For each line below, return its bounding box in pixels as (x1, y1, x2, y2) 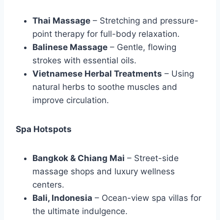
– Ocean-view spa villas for (92, 193, 201, 203)
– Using (162, 69, 194, 79)
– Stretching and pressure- (90, 16, 198, 26)
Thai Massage (32, 16, 90, 26)
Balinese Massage (32, 42, 108, 53)
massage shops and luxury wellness (32, 166, 175, 177)
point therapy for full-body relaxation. (32, 29, 180, 39)
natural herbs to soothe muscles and (32, 82, 177, 92)
